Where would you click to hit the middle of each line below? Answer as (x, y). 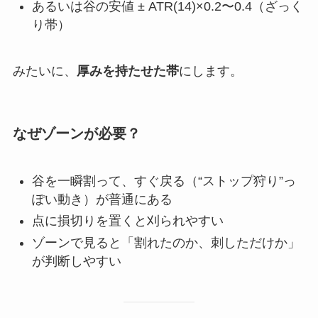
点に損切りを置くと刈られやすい (127, 221)
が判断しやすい (76, 261)
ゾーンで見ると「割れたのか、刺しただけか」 (166, 242)
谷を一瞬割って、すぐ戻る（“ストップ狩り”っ (164, 181)
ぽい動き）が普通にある (102, 199)
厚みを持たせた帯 (127, 71)
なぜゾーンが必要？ (76, 134)
